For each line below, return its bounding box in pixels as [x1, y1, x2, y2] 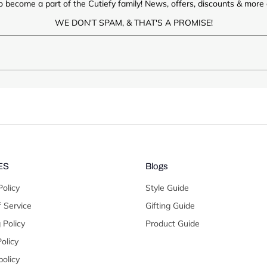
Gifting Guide [145, 200, 195, 211]
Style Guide [145, 182, 189, 193]
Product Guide [145, 218, 200, 229]
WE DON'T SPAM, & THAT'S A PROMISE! [54, 17, 213, 28]
